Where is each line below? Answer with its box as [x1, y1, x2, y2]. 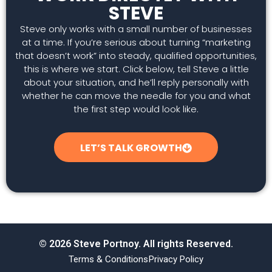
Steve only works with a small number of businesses [20, 22, 252, 36]
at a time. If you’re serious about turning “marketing [21, 36, 251, 49]
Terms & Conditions [69, 253, 148, 265]
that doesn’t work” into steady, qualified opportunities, [15, 49, 257, 63]
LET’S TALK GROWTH [80, 140, 182, 155]
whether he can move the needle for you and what [21, 89, 251, 103]
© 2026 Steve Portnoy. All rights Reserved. [39, 237, 233, 250]
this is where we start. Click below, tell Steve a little [23, 63, 249, 76]
